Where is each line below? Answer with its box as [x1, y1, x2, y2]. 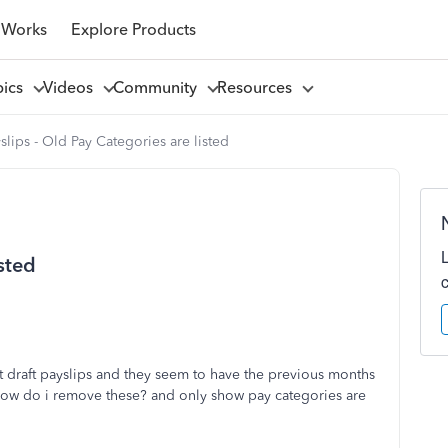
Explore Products [70, 19, 196, 39]
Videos [42, 77, 101, 97]
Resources [216, 77, 300, 97]
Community [112, 77, 205, 97]
